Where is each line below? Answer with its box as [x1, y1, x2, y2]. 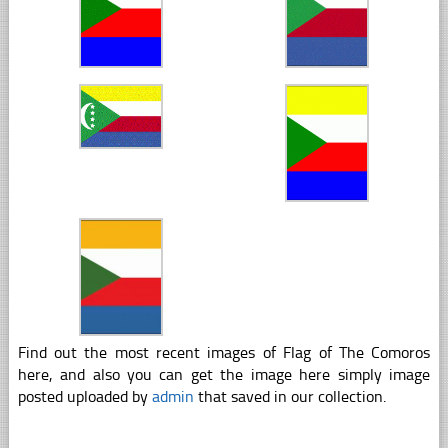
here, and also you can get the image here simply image [17, 365, 431, 385]
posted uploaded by [17, 387, 152, 407]
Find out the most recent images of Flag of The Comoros [17, 343, 431, 363]
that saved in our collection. [193, 387, 386, 407]
